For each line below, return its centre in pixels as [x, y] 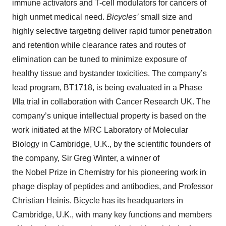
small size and [166, 17]
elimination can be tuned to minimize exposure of [99, 60]
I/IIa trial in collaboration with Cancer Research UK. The [111, 102]
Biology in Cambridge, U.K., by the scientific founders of [111, 144]
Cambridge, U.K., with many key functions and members [112, 215]
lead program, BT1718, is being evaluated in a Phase [107, 88]
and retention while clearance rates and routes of [99, 45]
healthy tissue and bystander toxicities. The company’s [109, 74]
